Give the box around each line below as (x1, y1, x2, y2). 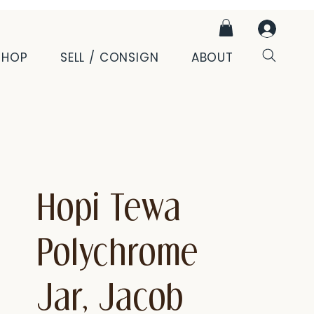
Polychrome (37, 231, 200, 271)
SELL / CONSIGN (60, 49, 159, 67)
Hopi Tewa (37, 186, 182, 226)
